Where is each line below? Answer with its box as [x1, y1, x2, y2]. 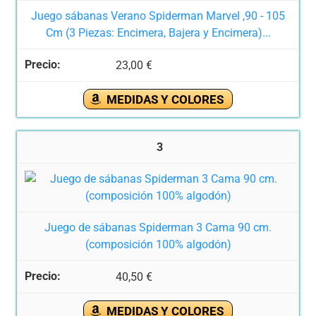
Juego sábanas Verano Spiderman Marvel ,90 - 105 [31, 9, 285, 23]
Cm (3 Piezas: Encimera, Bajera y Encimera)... [45, 26, 271, 40]
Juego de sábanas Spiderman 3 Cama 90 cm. [44, 220, 272, 234]
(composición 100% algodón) [85, 237, 231, 251]
